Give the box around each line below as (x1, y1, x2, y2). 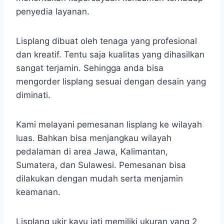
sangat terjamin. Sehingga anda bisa (16, 62, 163, 73)
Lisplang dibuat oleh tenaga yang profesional (16, 35, 197, 46)
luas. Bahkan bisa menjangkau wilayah (16, 132, 171, 143)
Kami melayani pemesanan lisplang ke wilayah (16, 119, 202, 129)
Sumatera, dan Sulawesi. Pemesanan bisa (16, 159, 186, 170)
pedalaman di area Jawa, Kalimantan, (16, 146, 168, 156)
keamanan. (16, 186, 60, 197)
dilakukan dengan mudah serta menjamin (16, 173, 183, 183)
